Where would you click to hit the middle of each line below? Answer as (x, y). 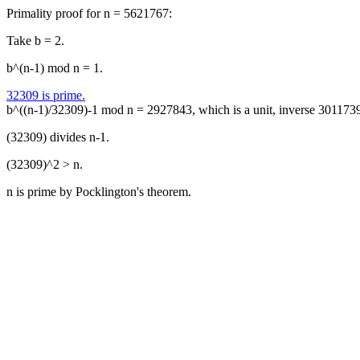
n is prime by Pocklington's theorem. (99, 192)
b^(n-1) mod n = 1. (55, 68)
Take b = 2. (35, 41)
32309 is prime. (46, 95)
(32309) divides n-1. (58, 137)
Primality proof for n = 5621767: (89, 13)
